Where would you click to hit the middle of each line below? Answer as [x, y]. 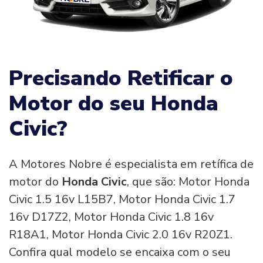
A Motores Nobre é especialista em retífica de [131, 164]
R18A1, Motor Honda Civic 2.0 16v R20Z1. [121, 234]
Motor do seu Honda [114, 103]
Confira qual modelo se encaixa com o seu [120, 252]
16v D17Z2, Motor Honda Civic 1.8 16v [111, 217]
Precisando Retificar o [121, 78]
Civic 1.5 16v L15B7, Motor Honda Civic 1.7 [122, 199]
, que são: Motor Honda [188, 181]
